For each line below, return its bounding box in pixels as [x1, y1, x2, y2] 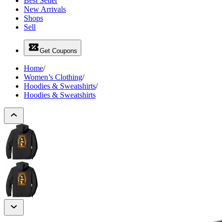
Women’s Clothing [24, 73, 82, 81]
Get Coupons [40, 47, 77, 55]
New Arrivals [24, 5, 66, 13]
